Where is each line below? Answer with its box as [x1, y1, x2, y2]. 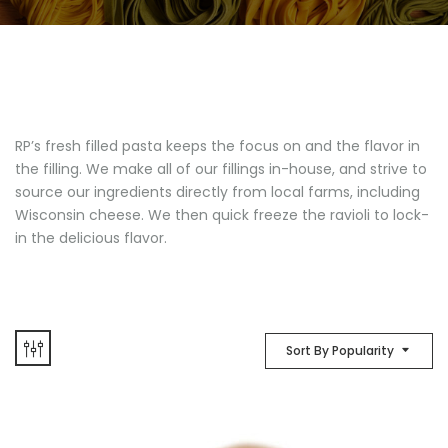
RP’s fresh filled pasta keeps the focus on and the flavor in [15, 136, 420, 156]
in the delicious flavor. [15, 228, 167, 248]
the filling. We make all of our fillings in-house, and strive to [15, 159, 427, 179]
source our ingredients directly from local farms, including [15, 182, 420, 202]
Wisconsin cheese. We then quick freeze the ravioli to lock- [15, 205, 429, 225]
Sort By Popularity [286, 342, 394, 359]
